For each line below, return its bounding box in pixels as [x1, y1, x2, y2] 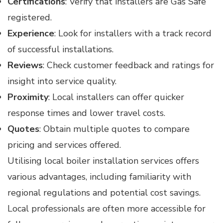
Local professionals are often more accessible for [7, 202, 206, 215]
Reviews [7, 59, 43, 71]
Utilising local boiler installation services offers [7, 154, 199, 167]
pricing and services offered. [7, 138, 121, 151]
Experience [7, 27, 54, 39]
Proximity [7, 91, 48, 103]
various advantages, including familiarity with [7, 170, 191, 183]
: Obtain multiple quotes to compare [39, 122, 190, 135]
